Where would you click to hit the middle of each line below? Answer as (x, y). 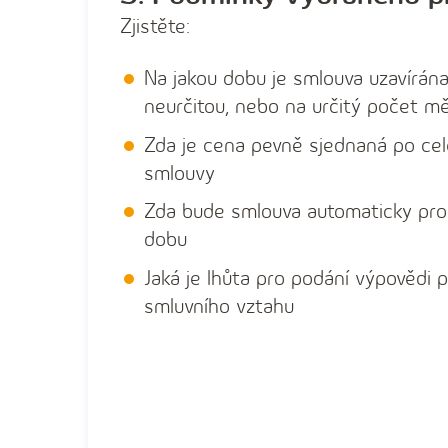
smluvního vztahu (219, 306)
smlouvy (179, 173)
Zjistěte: (155, 27)
